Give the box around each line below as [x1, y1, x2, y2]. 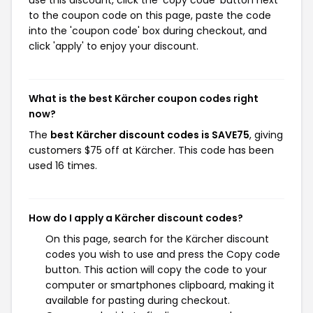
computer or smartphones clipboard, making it [45, 278, 275, 292]
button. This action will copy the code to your [45, 263, 267, 277]
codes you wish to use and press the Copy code [45, 247, 280, 261]
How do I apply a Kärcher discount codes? [29, 211, 243, 225]
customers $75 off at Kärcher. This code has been [29, 143, 274, 157]
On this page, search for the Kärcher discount [45, 232, 269, 246]
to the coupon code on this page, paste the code [29, 8, 271, 22]
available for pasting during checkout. [45, 293, 230, 307]
